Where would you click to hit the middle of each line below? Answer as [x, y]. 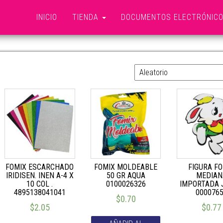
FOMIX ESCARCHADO [40, 167]
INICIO [47, 17]
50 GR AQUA [126, 176]
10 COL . [40, 184]
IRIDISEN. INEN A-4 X [40, 176]
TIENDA [87, 17]
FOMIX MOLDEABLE [126, 167]
